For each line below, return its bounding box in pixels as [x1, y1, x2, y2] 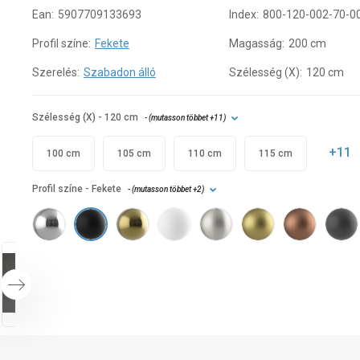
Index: [229, 8, 260, 21]
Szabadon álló [84, 66, 156, 79]
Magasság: [229, 37, 285, 50]
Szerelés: [32, 66, 80, 79]
